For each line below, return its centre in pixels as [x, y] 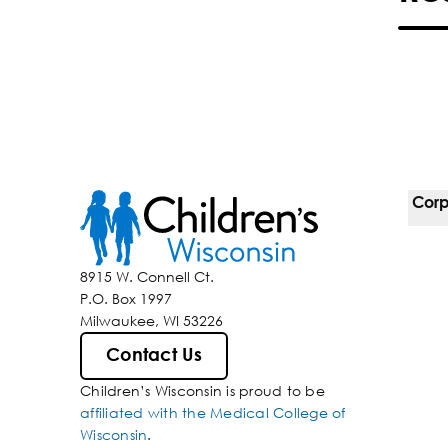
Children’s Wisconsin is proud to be [202, 391]
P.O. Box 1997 [126, 299]
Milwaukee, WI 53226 [151, 321]
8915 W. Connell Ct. [147, 277]
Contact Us [154, 355]
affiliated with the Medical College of [213, 413]
